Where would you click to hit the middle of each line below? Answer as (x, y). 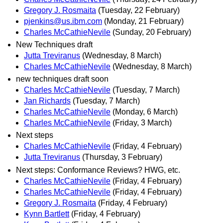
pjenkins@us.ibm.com (63, 21)
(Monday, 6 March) (145, 112)
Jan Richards (47, 101)
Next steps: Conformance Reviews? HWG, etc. (98, 170)
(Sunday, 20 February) (152, 32)
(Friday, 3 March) (142, 123)
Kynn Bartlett (47, 214)
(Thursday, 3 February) (122, 157)
